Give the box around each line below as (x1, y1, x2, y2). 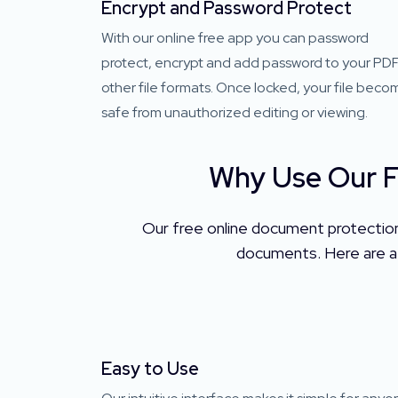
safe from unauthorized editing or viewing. (101, 103, 368, 122)
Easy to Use (101, 357, 199, 380)
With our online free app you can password (101, 28, 369, 47)
